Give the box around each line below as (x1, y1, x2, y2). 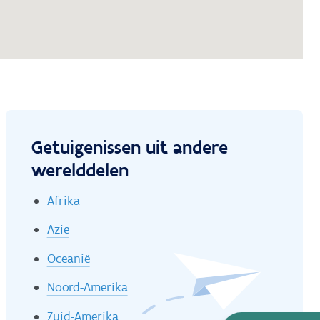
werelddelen (31, 159, 129, 182)
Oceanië (46, 250, 90, 266)
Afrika (46, 192, 80, 209)
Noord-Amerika (46, 279, 128, 296)
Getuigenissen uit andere (31, 136, 228, 159)
